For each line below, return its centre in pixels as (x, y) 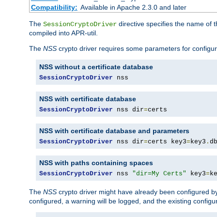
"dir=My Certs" (159, 174)
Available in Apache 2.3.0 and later (133, 8)
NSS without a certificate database (96, 67)
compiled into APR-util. (63, 33)
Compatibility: (54, 8)
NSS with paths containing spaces (96, 163)
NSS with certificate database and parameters (114, 131)
